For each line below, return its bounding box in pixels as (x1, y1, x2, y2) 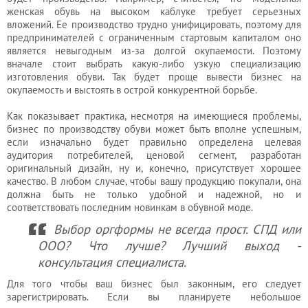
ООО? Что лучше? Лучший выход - (38, 237, 301, 254)
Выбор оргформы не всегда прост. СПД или (54, 221, 301, 237)
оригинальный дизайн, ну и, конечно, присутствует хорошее (7, 162, 301, 175)
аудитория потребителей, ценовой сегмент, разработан (7, 148, 301, 162)
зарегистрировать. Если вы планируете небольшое (7, 290, 301, 303)
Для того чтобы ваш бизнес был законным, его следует (7, 277, 301, 290)
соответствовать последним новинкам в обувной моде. (7, 201, 253, 214)
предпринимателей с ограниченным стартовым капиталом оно (7, 31, 301, 44)
